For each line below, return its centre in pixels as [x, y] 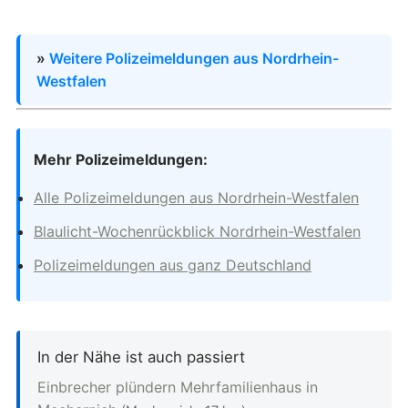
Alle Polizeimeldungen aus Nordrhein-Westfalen [196, 198]
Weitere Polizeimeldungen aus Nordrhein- [194, 59]
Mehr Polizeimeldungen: [121, 160]
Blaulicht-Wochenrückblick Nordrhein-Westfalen [197, 232]
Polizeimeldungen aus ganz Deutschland [173, 265]
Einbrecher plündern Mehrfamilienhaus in [178, 387]
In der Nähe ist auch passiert [142, 357]
